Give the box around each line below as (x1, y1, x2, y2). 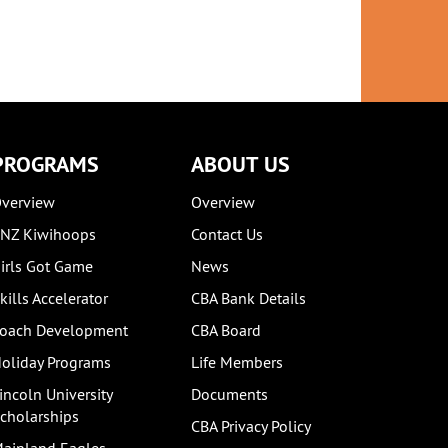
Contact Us (191, 224, 263, 244)
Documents (191, 384, 268, 404)
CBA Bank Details (191, 288, 306, 308)
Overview (191, 192, 255, 212)
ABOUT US (191, 150, 290, 178)
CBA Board (191, 320, 261, 340)
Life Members (191, 352, 283, 372)
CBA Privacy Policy (191, 416, 311, 436)
